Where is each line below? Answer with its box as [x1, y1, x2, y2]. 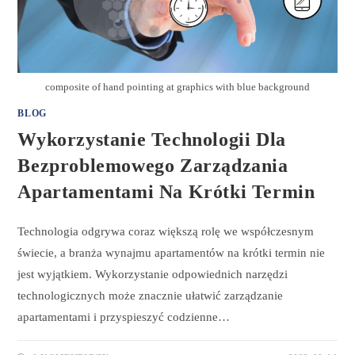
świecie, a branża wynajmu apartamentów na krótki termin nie [17, 246, 326, 260]
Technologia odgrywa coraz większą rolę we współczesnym [17, 225, 315, 239]
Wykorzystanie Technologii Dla [17, 129, 286, 151]
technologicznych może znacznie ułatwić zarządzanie [17, 289, 284, 303]
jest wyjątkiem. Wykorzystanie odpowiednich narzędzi [17, 268, 288, 281]
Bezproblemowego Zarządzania [17, 155, 288, 177]
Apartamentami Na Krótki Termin [17, 181, 315, 203]
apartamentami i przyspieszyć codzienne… [17, 311, 231, 324]
